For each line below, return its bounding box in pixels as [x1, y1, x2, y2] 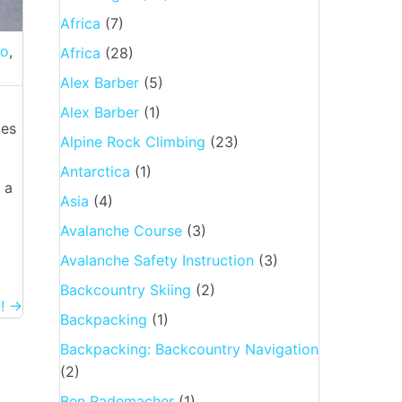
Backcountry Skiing [59, 280, 191, 299]
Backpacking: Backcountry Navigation [59, 339, 319, 358]
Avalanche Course [59, 221, 182, 240]
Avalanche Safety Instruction [59, 250, 254, 269]
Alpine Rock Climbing [59, 132, 205, 151]
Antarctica [59, 162, 130, 180]
